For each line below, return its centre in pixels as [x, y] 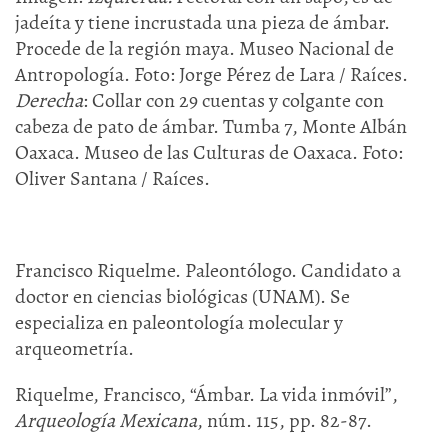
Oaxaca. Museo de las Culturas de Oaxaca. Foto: [209, 152]
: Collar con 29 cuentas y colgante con [233, 100]
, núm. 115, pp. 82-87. [284, 420]
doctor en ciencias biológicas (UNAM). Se [182, 296]
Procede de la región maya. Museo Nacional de [204, 48]
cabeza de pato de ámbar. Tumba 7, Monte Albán [211, 126]
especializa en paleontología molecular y [179, 322]
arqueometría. [74, 348]
